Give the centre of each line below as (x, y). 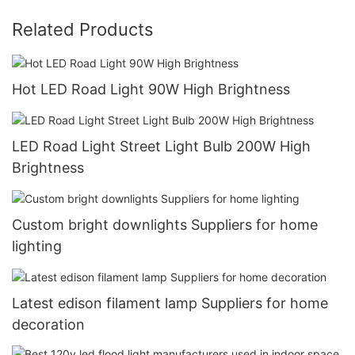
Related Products (83, 29)
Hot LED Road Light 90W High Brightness (151, 89)
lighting (37, 246)
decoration (48, 324)
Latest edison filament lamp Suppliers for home (170, 303)
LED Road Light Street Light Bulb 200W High (161, 146)
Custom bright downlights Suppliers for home (165, 224)
